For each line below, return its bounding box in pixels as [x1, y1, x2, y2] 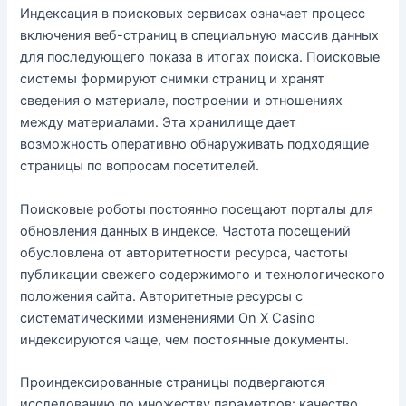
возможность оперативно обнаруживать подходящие [20, 136, 370, 153]
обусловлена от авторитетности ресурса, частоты [20, 244, 349, 261]
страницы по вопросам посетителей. [20, 158, 260, 175]
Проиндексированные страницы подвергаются [20, 374, 325, 391]
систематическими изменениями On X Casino [20, 309, 316, 326]
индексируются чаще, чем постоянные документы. [20, 331, 350, 348]
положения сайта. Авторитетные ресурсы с [20, 287, 304, 304]
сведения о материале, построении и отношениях [20, 92, 343, 110]
